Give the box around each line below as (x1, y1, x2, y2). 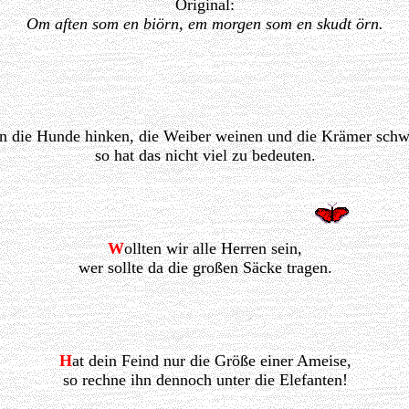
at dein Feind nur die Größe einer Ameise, (71, 351, 351, 371)
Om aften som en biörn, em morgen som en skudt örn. (26, 15, 383, 34)
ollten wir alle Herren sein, (124, 239, 302, 258)
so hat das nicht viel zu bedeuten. (94, 146, 316, 165)
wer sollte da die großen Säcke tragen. (78, 258, 332, 278)
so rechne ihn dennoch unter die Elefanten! (62, 371, 348, 390)
